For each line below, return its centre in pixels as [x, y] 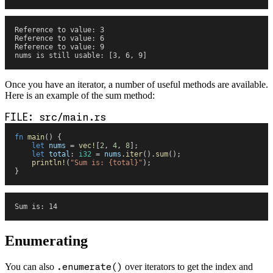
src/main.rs [73, 117]
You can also [31, 266]
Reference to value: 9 [59, 47]
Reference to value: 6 [59, 39]
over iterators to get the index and [188, 266]
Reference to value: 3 [59, 30]
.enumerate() [90, 266]
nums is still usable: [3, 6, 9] [81, 56]
